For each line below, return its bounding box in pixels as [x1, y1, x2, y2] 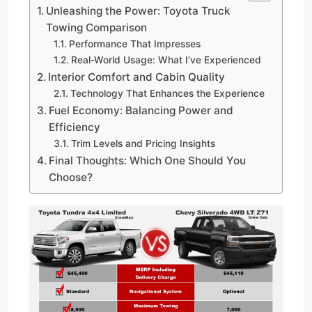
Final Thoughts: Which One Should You [49, 153, 247, 167]
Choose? [49, 170, 93, 184]
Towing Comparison [46, 20, 148, 34]
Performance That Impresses [68, 38, 201, 49]
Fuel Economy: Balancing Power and [49, 103, 234, 117]
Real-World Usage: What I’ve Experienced [70, 54, 261, 65]
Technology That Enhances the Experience [70, 87, 265, 99]
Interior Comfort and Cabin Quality [48, 70, 226, 84]
